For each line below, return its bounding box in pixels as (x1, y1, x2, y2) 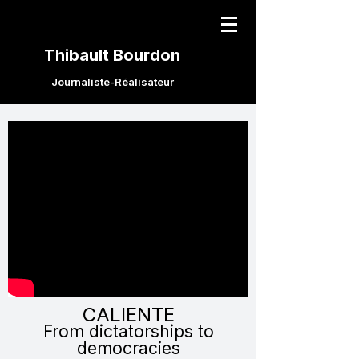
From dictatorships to (42, 321, 214, 341)
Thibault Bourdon (44, 46, 180, 65)
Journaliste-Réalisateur (50, 75, 174, 88)
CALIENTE (82, 303, 175, 326)
